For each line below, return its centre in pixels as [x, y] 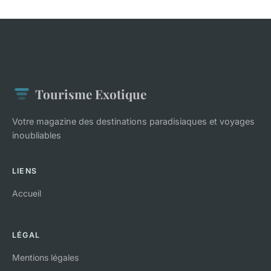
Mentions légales [45, 258]
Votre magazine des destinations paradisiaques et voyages [133, 122]
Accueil [27, 194]
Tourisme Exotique [91, 94]
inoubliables [37, 135]
